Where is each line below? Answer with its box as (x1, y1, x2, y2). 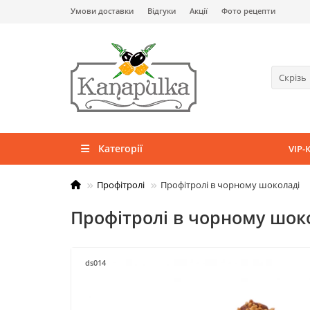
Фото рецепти (221, 6, 275, 16)
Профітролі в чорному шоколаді (161, 179, 300, 191)
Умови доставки (71, 6, 134, 16)
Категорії (98, 142, 143, 155)
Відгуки (147, 6, 176, 16)
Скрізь (279, 71, 307, 84)
